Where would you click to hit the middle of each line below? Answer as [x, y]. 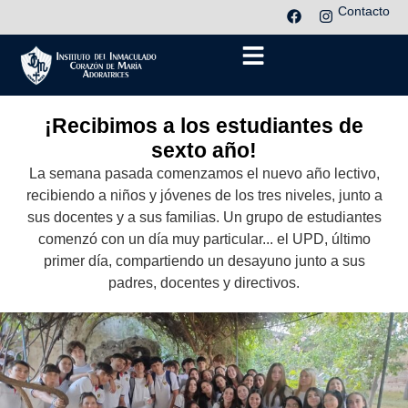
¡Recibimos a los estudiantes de [204, 126]
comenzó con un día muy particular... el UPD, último [204, 240]
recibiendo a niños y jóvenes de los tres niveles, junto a [204, 196]
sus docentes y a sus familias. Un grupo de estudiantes [204, 218]
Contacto [364, 11]
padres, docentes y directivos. [204, 283]
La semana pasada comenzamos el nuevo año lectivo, [204, 174]
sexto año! [204, 151]
